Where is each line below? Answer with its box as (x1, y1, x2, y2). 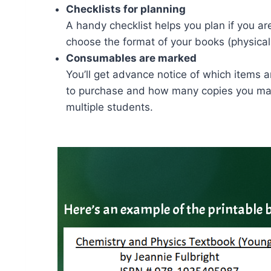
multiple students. (66, 101, 153, 113)
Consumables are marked (66, 52, 197, 64)
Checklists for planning (66, 3, 186, 15)
